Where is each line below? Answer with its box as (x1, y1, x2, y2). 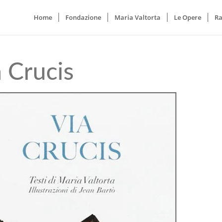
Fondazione (65, 13, 101, 22)
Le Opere (173, 13, 201, 22)
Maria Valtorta (114, 13, 161, 22)
